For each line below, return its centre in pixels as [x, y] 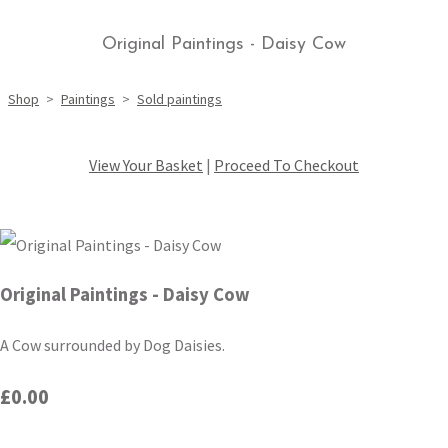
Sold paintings [179, 99]
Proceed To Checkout [286, 165]
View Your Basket [146, 165]
